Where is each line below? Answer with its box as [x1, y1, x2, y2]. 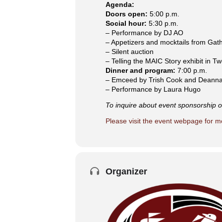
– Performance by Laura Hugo [106, 85, 201, 93]
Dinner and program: [106, 66, 175, 74]
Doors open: [106, 10, 148, 18]
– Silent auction [106, 48, 154, 55]
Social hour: [106, 19, 147, 27]
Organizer [106, 166, 147, 176]
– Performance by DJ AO [106, 29, 183, 37]
